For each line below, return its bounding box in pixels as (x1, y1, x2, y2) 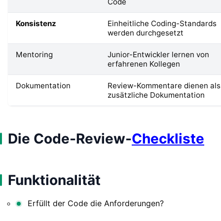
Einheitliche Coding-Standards (108, 18, 217, 28)
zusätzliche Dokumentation (108, 90, 205, 100)
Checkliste (132, 130, 204, 147)
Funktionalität (8, 171, 101, 188)
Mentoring (16, 49, 53, 59)
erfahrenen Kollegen (108, 59, 180, 69)
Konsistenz (16, 18, 56, 28)
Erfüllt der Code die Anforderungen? (28, 198, 164, 208)
